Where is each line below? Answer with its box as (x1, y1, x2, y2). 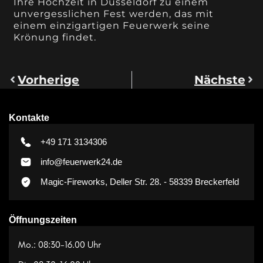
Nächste (194, 72, 245, 87)
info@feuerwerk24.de (41, 156, 122, 167)
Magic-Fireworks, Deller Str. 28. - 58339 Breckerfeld (41, 176, 239, 187)
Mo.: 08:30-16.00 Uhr (18, 238, 101, 250)
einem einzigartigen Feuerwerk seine (14, 19, 211, 31)
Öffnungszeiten (9, 214, 77, 225)
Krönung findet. (14, 31, 97, 43)
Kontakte (9, 112, 49, 123)
